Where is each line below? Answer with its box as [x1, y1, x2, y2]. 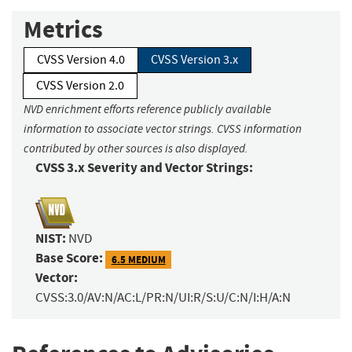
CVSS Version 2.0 [36, 78, 124, 94]
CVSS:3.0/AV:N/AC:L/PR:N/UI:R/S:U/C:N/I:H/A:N [35, 289, 291, 306]
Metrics [24, 13, 103, 46]
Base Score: [35, 249, 103, 268]
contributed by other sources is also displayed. [24, 141, 248, 156]
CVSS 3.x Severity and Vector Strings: [35, 159, 253, 178]
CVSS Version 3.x [151, 52, 238, 68]
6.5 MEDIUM [111, 252, 166, 266]
